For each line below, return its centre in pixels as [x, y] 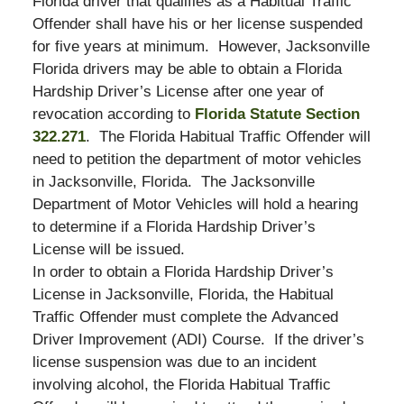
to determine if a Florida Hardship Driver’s [174, 227]
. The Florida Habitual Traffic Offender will [228, 137]
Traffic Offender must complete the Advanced [185, 317]
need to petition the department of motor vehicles [197, 160]
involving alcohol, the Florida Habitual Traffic [181, 385]
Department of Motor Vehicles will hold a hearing [195, 205]
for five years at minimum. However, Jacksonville [201, 47]
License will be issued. [113, 250]
